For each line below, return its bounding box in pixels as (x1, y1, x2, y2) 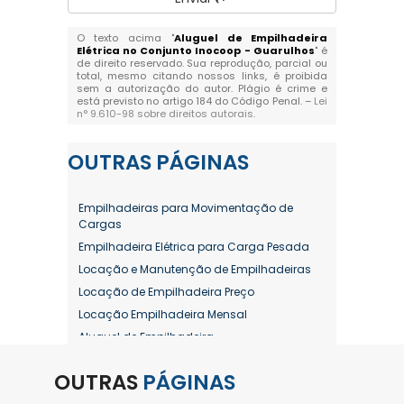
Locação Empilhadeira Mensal (78, 307, 247, 322)
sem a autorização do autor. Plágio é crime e (76, 81, 328, 96)
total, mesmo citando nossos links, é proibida (76, 69, 328, 83)
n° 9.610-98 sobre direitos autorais (76, 106, 253, 121)
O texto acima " (76, 31, 174, 45)
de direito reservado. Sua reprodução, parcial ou (76, 56, 328, 70)
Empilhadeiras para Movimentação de (78, 200, 293, 216)
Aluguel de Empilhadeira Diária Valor (78, 374, 280, 390)
